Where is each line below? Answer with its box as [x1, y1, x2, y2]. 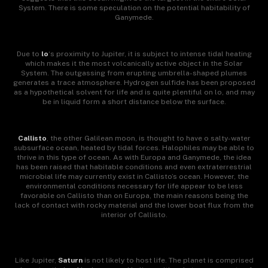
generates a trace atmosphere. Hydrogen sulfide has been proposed [13, 78, 255, 87]
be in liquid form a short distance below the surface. [42, 97, 226, 106]
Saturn [57, 256, 83, 265]
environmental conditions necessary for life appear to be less [25, 181, 243, 190]
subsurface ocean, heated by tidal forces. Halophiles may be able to [14, 143, 254, 152]
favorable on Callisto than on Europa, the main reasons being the [20, 191, 248, 200]
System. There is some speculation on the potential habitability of [18, 4, 250, 13]
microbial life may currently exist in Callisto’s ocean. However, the [19, 172, 249, 181]
